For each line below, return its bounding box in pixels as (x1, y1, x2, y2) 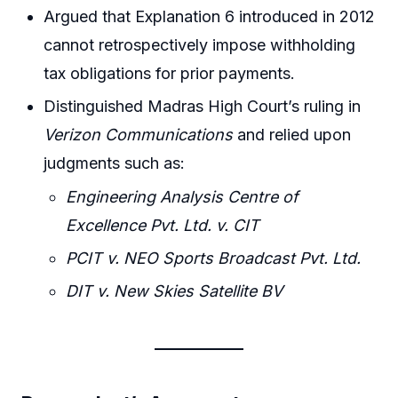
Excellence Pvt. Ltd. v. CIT (66, 215, 260, 235)
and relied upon (233, 125, 352, 145)
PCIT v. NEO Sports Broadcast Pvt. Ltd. (66, 248, 362, 267)
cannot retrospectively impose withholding (44, 35, 356, 54)
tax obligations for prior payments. (44, 63, 296, 83)
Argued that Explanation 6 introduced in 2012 (44, 6, 376, 26)
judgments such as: (44, 154, 186, 173)
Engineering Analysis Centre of (66, 187, 299, 206)
